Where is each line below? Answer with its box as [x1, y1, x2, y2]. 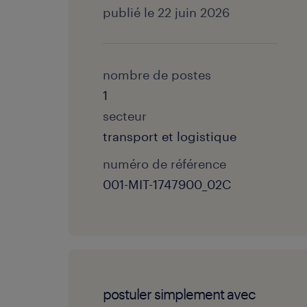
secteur [103, 108, 147, 123]
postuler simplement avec [103, 286, 256, 302]
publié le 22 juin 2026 [103, 5, 230, 20]
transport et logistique [103, 129, 236, 144]
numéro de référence [103, 156, 226, 171]
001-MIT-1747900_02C [103, 177, 231, 192]
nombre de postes [103, 67, 211, 82]
